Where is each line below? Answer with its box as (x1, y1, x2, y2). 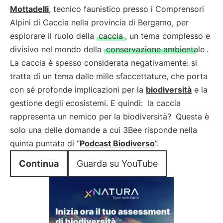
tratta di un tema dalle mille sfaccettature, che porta (10, 71, 208, 81)
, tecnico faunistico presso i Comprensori (49, 4, 204, 14)
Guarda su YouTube (77, 158, 158, 169)
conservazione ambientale (106, 44, 205, 54)
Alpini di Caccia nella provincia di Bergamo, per (10, 17, 189, 27)
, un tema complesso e (125, 31, 210, 41)
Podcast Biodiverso (80, 138, 155, 148)
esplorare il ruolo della (10, 31, 97, 41)
